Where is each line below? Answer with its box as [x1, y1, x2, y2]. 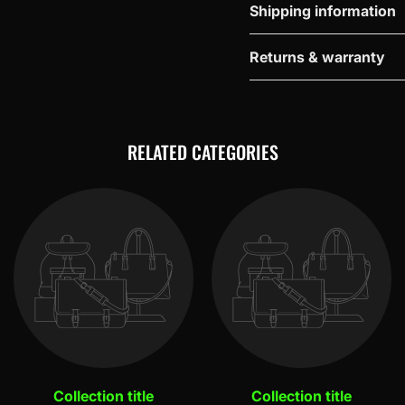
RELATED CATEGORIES [127, 138, 278, 165]
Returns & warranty [249, 48, 385, 66]
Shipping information [249, 2, 396, 20]
